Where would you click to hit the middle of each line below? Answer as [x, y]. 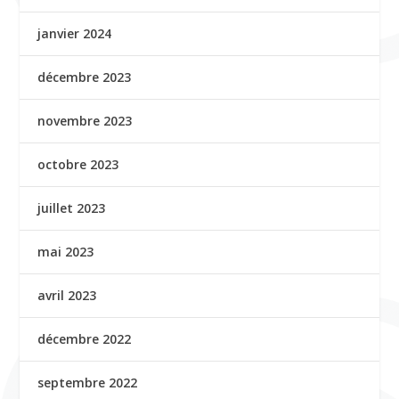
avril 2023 [67, 295]
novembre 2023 [85, 121]
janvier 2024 [75, 33]
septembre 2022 [88, 383]
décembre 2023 [85, 77]
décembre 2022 [85, 339]
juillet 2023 [72, 208]
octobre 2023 [78, 164]
